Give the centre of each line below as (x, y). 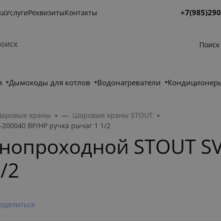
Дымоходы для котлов (50, 82)
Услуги (17, 12)
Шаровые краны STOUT (113, 115)
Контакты (81, 12)
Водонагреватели (129, 82)
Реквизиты (47, 12)
